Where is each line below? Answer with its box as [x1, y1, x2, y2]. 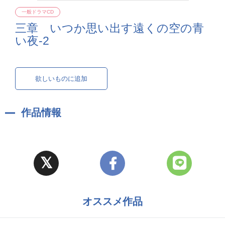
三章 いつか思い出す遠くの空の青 [15, 22, 204, 35]
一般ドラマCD [22, 9, 54, 15]
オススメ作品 [82, 196, 143, 207]
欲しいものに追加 [35, 75, 88, 82]
